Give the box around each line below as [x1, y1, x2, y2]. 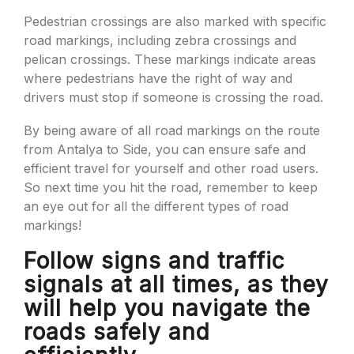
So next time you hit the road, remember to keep [24, 179, 318, 195]
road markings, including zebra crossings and [24, 32, 296, 48]
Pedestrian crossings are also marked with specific [24, 13, 326, 29]
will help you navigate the [24, 295, 311, 322]
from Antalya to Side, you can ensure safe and [24, 141, 306, 157]
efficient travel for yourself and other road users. [24, 160, 318, 176]
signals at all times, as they [24, 271, 329, 298]
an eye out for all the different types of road [24, 198, 288, 214]
